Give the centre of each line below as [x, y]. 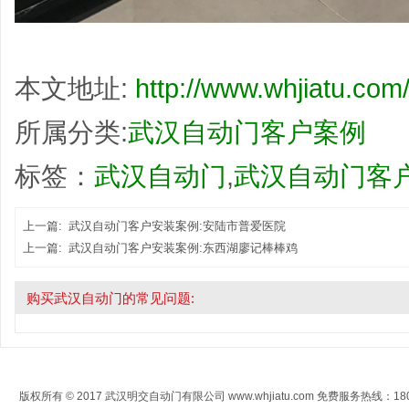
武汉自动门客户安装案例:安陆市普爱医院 [177, 226]
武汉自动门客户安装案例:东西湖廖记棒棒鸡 [183, 248]
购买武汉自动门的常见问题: [110, 299]
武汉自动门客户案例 [247, 133]
